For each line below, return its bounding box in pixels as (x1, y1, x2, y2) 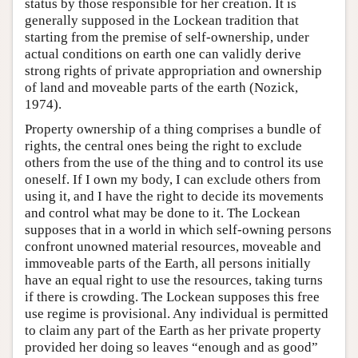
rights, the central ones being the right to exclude (25, 137, 302, 153)
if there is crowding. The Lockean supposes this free (25, 288, 320, 304)
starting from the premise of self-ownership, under (25, 29, 309, 45)
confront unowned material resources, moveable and (25, 238, 321, 254)
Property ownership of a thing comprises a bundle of (25, 121, 321, 137)
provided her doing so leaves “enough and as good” (25, 339, 318, 355)
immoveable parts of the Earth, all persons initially (25, 255, 311, 271)
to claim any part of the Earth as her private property (25, 322, 321, 338)
